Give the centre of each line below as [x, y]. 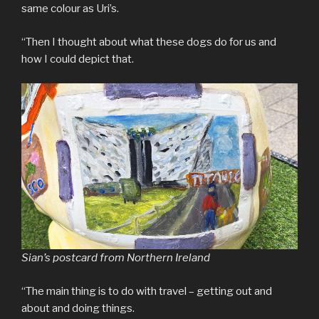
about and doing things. [78, 308]
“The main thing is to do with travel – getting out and [147, 291]
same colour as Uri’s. [70, 9]
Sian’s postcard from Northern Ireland [116, 258]
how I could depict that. [78, 59]
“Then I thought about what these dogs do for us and [149, 42]
